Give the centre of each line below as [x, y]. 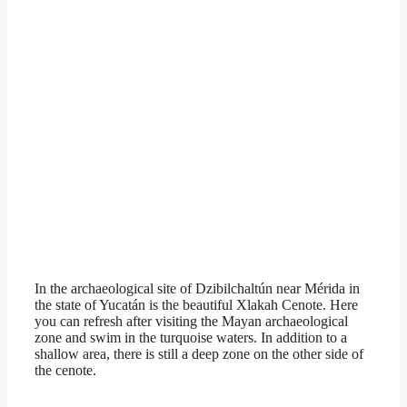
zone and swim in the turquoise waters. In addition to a [191, 338]
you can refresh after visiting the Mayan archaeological [191, 322]
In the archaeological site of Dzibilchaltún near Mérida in [197, 289]
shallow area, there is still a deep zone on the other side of [199, 354]
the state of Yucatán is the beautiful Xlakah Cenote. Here [196, 305]
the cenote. [65, 371]
